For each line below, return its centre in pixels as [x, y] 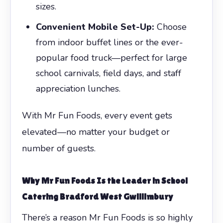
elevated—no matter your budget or [96, 132]
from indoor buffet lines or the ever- [109, 42]
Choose [170, 27]
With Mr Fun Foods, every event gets [97, 115]
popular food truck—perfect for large [111, 57]
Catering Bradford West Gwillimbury [97, 196]
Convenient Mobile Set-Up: [95, 27]
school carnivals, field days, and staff [108, 73]
